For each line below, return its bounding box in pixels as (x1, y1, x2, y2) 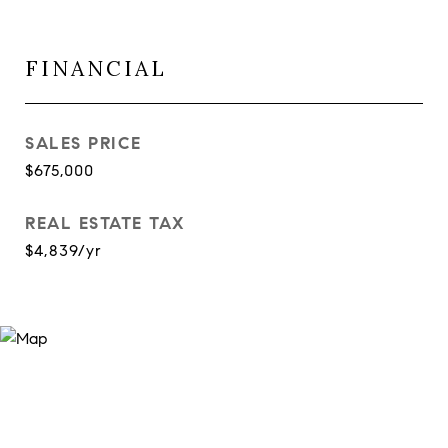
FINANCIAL (25, 55, 167, 82)
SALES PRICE (25, 133, 142, 154)
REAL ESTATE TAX (25, 213, 186, 234)
